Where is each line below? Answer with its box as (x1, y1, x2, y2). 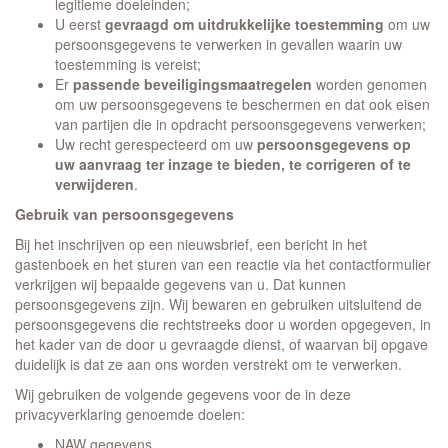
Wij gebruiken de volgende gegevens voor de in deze (15, 384, 351, 404)
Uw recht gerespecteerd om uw (55, 134, 257, 154)
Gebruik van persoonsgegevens (15, 204, 234, 224)
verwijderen (55, 174, 134, 194)
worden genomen (312, 74, 427, 94)
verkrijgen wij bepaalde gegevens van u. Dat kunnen (15, 274, 346, 294)
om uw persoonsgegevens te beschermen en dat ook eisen (55, 94, 430, 114)
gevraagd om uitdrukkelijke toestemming (105, 14, 384, 34)
